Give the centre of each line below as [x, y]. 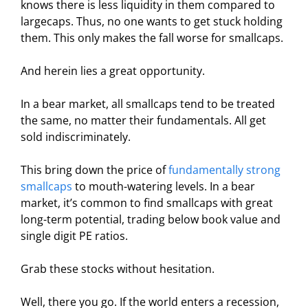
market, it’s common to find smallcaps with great [147, 202]
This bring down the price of [95, 169]
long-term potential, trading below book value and [151, 219]
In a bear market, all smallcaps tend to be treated [148, 103]
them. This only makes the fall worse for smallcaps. [152, 37]
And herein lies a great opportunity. [113, 70]
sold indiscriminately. [76, 136]
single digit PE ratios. [74, 235]
